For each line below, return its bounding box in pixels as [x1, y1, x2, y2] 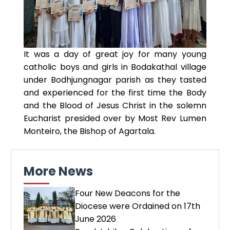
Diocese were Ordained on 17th [75, 200, 201, 213]
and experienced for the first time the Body [24, 87, 206, 99]
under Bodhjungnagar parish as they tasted [24, 74, 206, 86]
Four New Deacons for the [75, 187, 181, 200]
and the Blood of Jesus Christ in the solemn [24, 100, 206, 112]
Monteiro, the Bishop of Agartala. [24, 125, 158, 138]
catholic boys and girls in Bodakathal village [24, 61, 206, 73]
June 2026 [75, 213, 117, 225]
